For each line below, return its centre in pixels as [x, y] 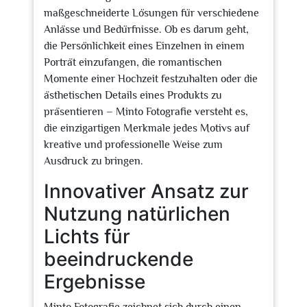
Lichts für [87, 236]
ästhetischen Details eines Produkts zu [133, 95]
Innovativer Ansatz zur [146, 191]
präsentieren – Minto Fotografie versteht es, [146, 112]
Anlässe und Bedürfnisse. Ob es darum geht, [146, 29]
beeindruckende [119, 259]
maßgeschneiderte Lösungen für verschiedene [151, 13]
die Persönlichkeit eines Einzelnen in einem [144, 46]
